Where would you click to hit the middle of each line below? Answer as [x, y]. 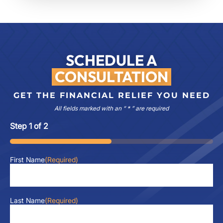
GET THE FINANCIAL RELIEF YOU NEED [111, 95]
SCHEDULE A [111, 60]
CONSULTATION [111, 76]
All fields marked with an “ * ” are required [111, 108]
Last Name [27, 200]
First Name [27, 159]
